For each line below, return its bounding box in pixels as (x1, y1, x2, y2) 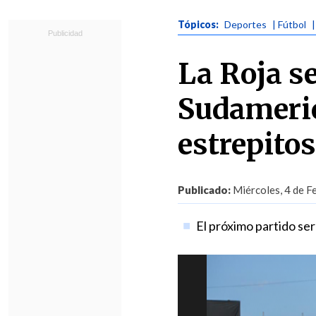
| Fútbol (272, 18, 306, 30)
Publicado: (178, 183, 231, 196)
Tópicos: (178, 18, 221, 30)
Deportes (224, 18, 267, 30)
